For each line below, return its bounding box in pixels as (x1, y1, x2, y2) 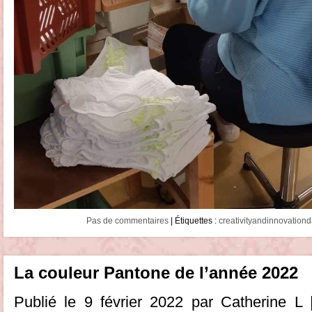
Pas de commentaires (86, 215, 169, 226)
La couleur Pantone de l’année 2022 (14, 263, 298, 282)
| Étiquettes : (169, 215, 219, 226)
